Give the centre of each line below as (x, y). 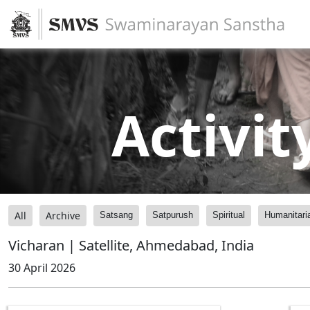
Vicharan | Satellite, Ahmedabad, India (131, 245)
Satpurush (173, 215)
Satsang (116, 215)
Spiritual (229, 215)
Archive (63, 216)
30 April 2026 (42, 268)
